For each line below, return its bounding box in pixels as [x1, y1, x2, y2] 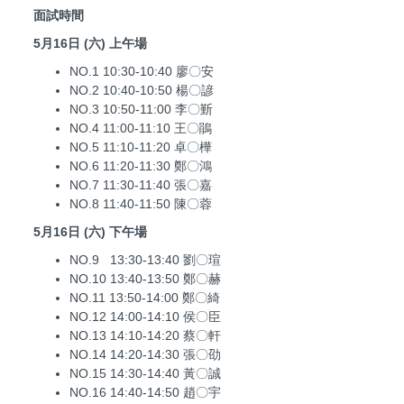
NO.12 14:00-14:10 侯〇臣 [69, 309, 221, 325]
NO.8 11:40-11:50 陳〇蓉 [69, 197, 212, 212]
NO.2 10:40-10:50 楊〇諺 [69, 83, 214, 98]
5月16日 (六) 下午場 [33, 225, 147, 240]
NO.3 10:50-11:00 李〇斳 [69, 102, 213, 117]
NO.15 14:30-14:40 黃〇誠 [69, 366, 221, 381]
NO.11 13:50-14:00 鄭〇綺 [69, 290, 220, 306]
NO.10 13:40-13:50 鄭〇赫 [69, 271, 221, 287]
